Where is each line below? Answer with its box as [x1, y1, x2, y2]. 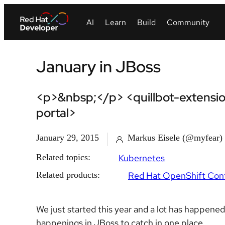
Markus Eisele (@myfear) [128, 133, 222, 143]
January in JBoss [36, 56, 161, 77]
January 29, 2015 [36, 133, 99, 143]
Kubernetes [119, 152, 165, 164]
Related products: [36, 170, 100, 180]
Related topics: [36, 152, 90, 162]
